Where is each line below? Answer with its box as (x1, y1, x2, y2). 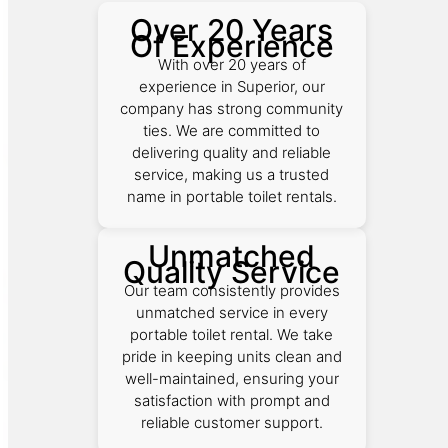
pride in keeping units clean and (121, 346, 342, 366)
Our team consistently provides (123, 280, 340, 300)
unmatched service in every (135, 302, 328, 322)
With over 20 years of (157, 54, 306, 74)
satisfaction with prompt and (133, 390, 330, 410)
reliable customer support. (140, 412, 323, 432)
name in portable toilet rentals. (126, 186, 337, 206)
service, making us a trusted (134, 164, 330, 184)
